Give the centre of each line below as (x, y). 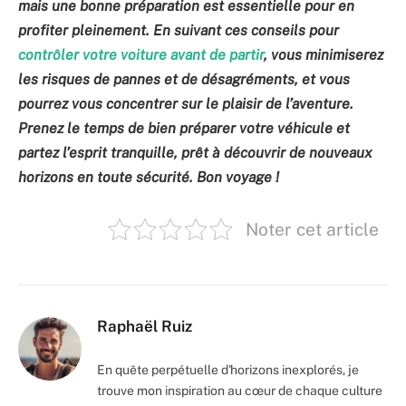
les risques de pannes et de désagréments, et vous (184, 79)
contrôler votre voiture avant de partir (141, 54)
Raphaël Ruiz (145, 326)
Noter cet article (312, 229)
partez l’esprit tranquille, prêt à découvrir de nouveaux (195, 152)
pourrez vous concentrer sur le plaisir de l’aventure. (186, 103)
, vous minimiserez (324, 54)
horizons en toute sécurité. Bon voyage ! (149, 177)
